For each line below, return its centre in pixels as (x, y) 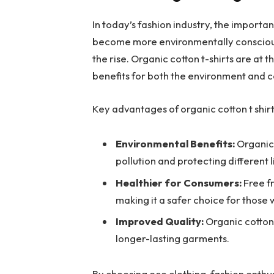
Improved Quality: (160, 221)
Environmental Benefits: (176, 144)
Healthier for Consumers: (179, 182)
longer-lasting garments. (173, 238)
